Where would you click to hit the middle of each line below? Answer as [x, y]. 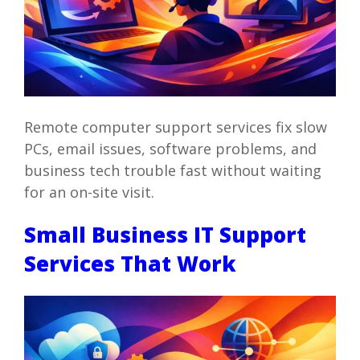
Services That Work [130, 264]
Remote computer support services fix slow [175, 127]
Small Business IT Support [165, 235]
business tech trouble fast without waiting [172, 170]
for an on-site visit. [89, 192]
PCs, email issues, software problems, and [170, 148]
